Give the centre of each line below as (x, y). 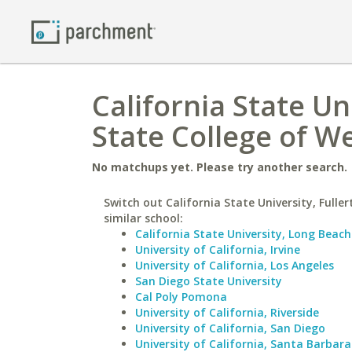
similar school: (143, 218)
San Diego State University (209, 281)
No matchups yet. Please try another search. (220, 167)
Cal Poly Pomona (181, 297)
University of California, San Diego (230, 328)
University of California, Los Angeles (235, 265)
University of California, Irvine (218, 249)
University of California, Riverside (227, 312)
